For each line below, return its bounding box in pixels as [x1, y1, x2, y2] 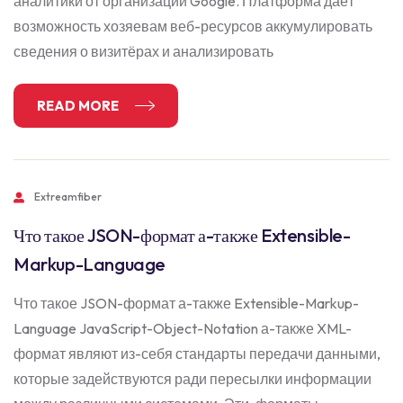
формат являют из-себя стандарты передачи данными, [13, 345, 381, 363]
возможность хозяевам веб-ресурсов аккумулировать [13, 17, 372, 35]
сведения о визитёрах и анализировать [13, 42, 273, 60]
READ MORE [37, 96, 121, 114]
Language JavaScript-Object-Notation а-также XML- [13, 319, 352, 337]
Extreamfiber [34, 190, 102, 203]
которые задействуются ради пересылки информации [13, 370, 372, 388]
